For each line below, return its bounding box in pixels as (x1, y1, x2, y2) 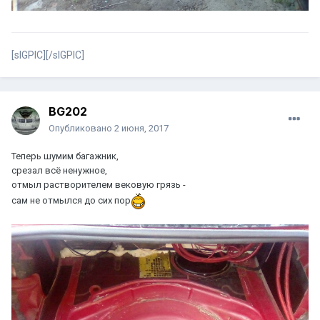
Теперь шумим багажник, (11, 151, 119, 162)
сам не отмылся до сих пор (11, 195, 131, 206)
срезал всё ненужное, (11, 165, 107, 176)
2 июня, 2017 (114, 123, 169, 134)
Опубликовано (49, 123, 114, 134)
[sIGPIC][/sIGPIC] (11, 49, 84, 61)
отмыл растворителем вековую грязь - (11, 179, 186, 191)
